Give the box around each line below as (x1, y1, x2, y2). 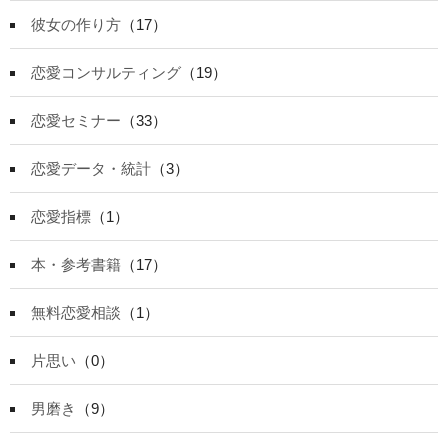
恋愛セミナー (31, 111, 121, 129)
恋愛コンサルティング (31, 63, 181, 81)
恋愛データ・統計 (31, 159, 151, 177)
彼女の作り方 (31, 15, 121, 33)
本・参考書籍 (31, 255, 121, 273)
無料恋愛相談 (31, 303, 121, 321)
